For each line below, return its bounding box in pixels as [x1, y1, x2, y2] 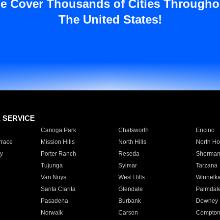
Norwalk [40, 209, 63, 216]
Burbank [118, 197, 141, 204]
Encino [195, 127, 215, 134]
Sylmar [118, 162, 137, 169]
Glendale [118, 186, 143, 192]
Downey [195, 197, 218, 204]
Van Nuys [40, 174, 66, 181]
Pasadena [40, 197, 68, 204]
